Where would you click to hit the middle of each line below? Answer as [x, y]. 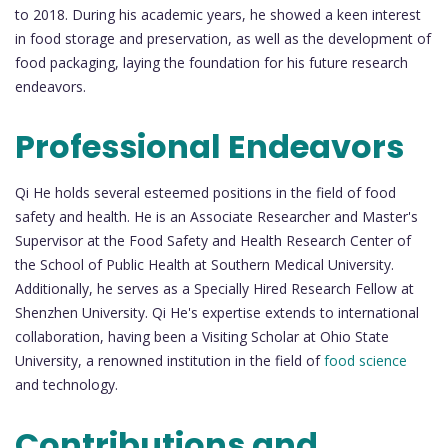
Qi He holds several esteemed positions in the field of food [205, 192]
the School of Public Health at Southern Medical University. [204, 264]
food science [365, 360]
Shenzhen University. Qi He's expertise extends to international [217, 312]
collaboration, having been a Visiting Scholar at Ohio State [202, 336]
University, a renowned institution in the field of [169, 360]
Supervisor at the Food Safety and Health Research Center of [213, 240]
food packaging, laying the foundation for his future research [211, 63]
